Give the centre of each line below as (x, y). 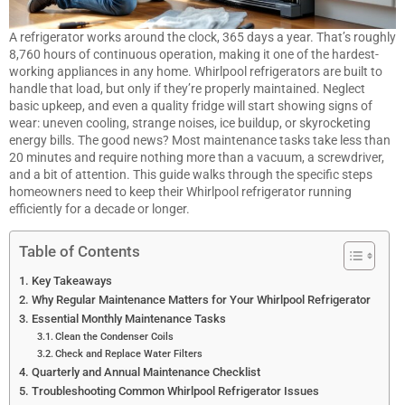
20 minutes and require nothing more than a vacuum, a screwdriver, (197, 158)
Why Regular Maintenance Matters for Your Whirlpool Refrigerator (201, 300)
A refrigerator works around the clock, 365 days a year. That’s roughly (202, 38)
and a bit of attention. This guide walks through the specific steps (191, 175)
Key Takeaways (71, 281)
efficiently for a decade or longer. (99, 209)
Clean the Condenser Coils (115, 337)
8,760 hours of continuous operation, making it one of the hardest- (194, 55)
